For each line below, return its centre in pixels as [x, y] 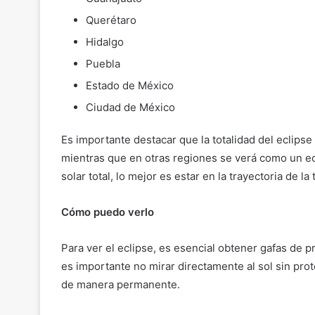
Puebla [103, 64]
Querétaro [111, 20]
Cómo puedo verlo [108, 212]
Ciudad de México [130, 108]
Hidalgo [105, 42]
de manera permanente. [121, 285]
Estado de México [130, 86]
